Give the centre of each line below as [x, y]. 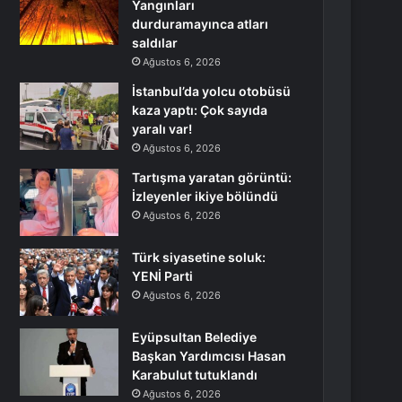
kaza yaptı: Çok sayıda [200, 110]
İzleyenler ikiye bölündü [205, 196]
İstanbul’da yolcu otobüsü [212, 91]
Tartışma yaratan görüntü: [212, 177]
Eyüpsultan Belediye [195, 337]
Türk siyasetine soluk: [199, 257]
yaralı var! [162, 129]
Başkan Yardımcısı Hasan [210, 356]
